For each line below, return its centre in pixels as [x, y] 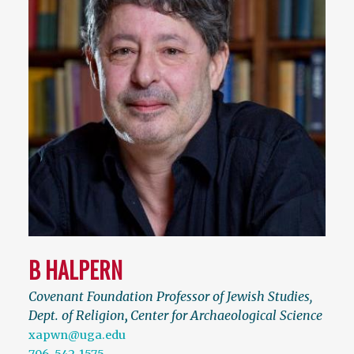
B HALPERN [75, 270]
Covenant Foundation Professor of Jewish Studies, [170, 297]
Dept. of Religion [77, 316]
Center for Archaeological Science [226, 316]
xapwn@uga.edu [77, 335]
